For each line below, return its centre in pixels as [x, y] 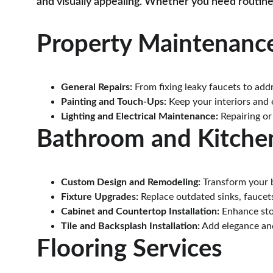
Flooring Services [129, 249]
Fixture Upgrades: [100, 197]
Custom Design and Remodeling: [131, 182]
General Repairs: [97, 87]
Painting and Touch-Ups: [114, 102]
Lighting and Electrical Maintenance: [140, 116]
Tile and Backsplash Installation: [130, 226]
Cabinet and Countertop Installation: [140, 211]
